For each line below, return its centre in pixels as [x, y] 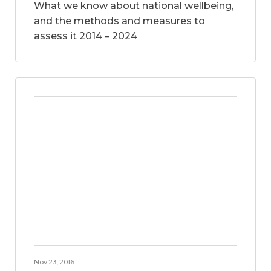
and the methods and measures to [119, 21]
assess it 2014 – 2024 [86, 36]
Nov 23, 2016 [54, 262]
